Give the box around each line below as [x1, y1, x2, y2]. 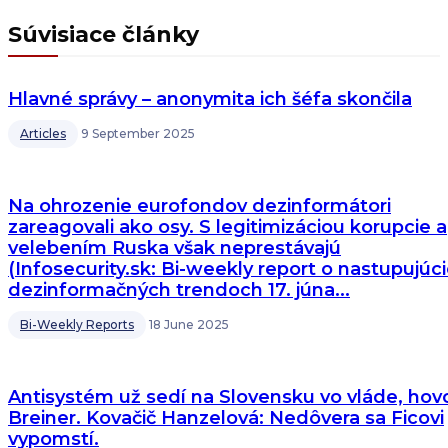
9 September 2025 [81, 125, 195, 141]
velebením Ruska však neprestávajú [8, 236, 341, 259]
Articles [20, 125, 66, 141]
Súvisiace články [8, 20, 199, 48]
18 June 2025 [149, 316, 229, 332]
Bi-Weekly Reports [20, 316, 134, 332]
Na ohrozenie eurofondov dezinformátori [8, 194, 391, 217]
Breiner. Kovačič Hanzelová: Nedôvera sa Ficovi [8, 406, 444, 429]
